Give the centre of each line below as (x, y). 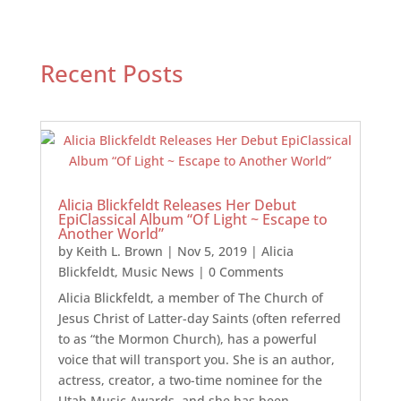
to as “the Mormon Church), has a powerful (187, 338)
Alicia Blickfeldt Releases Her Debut (177, 205)
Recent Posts (111, 73)
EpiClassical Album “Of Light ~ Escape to (192, 219)
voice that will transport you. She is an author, (196, 359)
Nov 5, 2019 (212, 251)
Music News (158, 271)
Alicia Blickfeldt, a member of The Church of (190, 297)
